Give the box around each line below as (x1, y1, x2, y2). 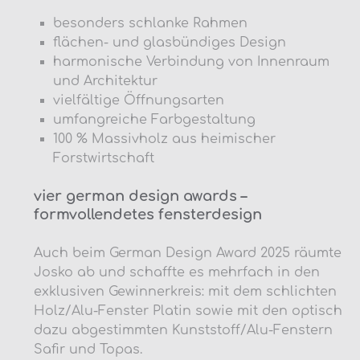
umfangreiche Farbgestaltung (53, 112, 256, 127)
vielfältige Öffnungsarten (53, 92, 224, 108)
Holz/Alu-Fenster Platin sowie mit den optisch (34, 303, 342, 318)
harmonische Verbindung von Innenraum (53, 54, 329, 69)
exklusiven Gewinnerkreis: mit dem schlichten (34, 284, 337, 299)
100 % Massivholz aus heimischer (53, 131, 276, 146)
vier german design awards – (34, 187, 247, 204)
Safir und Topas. (34, 342, 142, 357)
